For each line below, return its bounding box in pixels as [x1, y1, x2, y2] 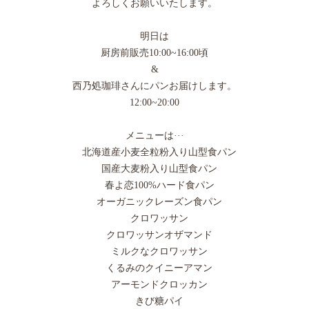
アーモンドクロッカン [101, 279, 208, 290]
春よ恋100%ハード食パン [94, 179, 215, 190]
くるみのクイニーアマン [97, 262, 212, 273]
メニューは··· [125, 130, 184, 141]
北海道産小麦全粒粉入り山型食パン [72, 146, 237, 157]
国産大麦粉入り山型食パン [92, 163, 217, 174]
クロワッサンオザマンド [97, 229, 212, 240]
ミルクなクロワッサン [101, 246, 208, 257]
